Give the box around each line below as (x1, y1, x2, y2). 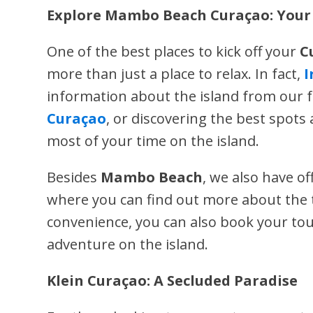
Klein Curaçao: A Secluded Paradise (47, 271, 298, 290)
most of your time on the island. (47, 131, 260, 150)
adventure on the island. (47, 235, 209, 254)
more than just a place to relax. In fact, (47, 64, 305, 83)
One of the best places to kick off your (47, 42, 300, 61)
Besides (47, 168, 101, 187)
